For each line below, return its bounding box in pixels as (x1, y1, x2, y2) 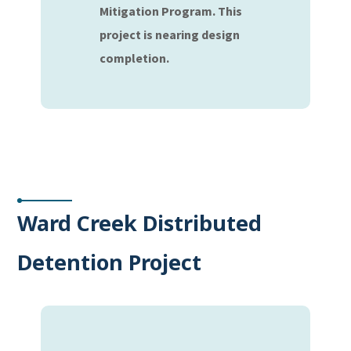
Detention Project (17, 248, 202, 277)
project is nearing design (100, 27, 241, 42)
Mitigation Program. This (100, 3, 243, 19)
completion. (100, 50, 170, 66)
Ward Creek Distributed (17, 208, 262, 237)
